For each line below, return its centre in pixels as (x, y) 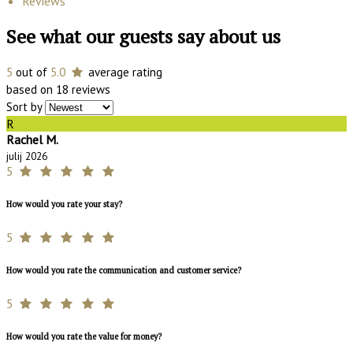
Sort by (24, 107)
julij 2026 (27, 156)
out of (32, 72)
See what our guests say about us (143, 37)
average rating (124, 72)
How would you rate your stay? (64, 204)
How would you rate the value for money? (84, 336)
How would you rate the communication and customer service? (124, 271)
